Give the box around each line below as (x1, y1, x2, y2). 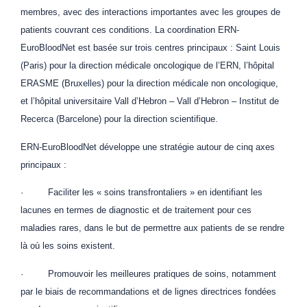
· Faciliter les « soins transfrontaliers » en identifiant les (21, 187, 262, 198)
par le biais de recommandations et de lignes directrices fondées (21, 286, 276, 297)
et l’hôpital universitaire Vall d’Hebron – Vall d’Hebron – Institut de (21, 96, 279, 107)
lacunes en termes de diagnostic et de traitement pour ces (21, 205, 251, 216)
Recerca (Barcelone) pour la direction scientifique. (21, 114, 218, 125)
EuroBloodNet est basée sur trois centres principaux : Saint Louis (21, 42, 280, 53)
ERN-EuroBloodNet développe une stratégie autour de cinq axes (21, 141, 275, 152)
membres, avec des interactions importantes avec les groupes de (21, 7, 280, 18)
